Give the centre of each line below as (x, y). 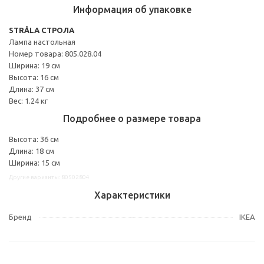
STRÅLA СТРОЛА (42, 30)
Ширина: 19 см (34, 65)
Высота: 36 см (34, 139)
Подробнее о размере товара (132, 118)
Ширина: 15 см (34, 162)
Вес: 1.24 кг (28, 100)
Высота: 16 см (34, 77)
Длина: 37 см (32, 89)
